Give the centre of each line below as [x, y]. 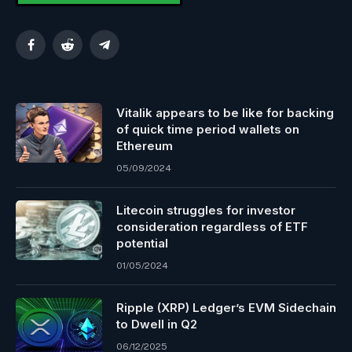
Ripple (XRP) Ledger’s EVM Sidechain [226, 307]
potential [142, 243]
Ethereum [145, 145]
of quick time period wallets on [208, 129]
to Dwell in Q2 [157, 324]
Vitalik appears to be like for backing [225, 112]
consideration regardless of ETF [212, 226]
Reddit [83, 51]
